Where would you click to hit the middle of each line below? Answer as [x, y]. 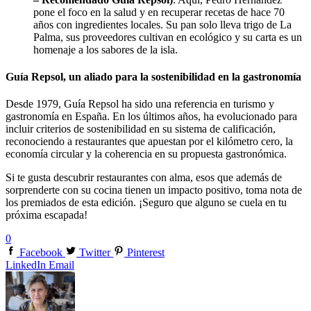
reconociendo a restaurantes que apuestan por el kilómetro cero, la [149, 142]
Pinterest [146, 253]
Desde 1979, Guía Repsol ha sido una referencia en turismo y [140, 104]
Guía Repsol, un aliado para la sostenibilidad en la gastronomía [153, 77]
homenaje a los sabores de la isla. [106, 49]
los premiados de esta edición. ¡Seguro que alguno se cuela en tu [146, 203]
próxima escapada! [47, 215]
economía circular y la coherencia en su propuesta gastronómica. [146, 154]
